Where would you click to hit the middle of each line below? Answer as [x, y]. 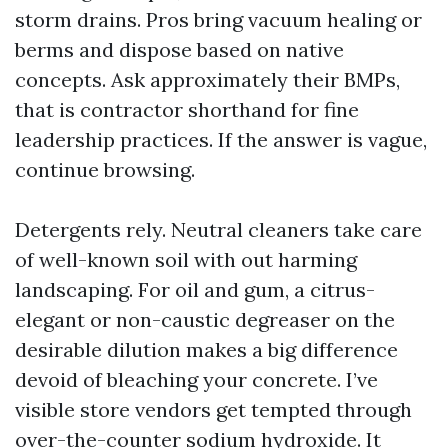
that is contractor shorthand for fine [187, 109]
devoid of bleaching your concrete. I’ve [196, 379]
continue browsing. [105, 169]
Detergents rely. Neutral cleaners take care [218, 229]
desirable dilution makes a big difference [206, 349]
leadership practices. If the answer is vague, [221, 139]
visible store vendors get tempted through [213, 409]
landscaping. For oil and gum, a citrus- [195, 289]
